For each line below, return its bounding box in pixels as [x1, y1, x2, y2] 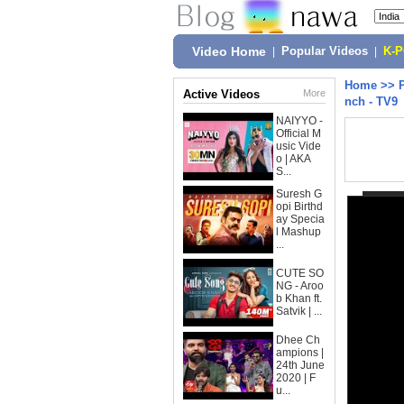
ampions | [276, 346, 324, 359]
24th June [276, 359, 325, 372]
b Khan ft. [276, 292, 322, 305]
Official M [276, 127, 321, 140]
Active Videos [183, 87, 260, 101]
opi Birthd [276, 200, 323, 213]
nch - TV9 [344, 95, 398, 108]
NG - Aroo [276, 280, 324, 292]
